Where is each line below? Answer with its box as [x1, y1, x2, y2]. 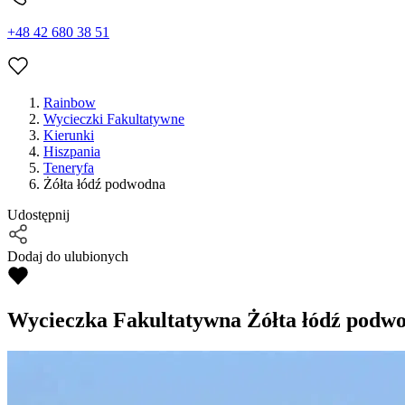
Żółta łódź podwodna [43, 176, 165, 193]
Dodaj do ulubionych [7, 249, 128, 265]
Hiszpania [43, 144, 100, 160]
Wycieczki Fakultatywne [43, 111, 184, 127]
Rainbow [43, 95, 96, 111]
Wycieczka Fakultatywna [7, 308, 241, 333]
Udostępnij [7, 207, 70, 223]
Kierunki [43, 127, 94, 144]
